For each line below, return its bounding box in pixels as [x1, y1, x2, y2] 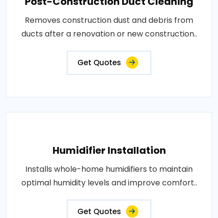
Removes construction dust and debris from [25, 15, 193, 26]
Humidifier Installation [52, 144, 166, 157]
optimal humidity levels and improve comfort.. [21, 177, 197, 188]
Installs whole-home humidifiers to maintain [25, 163, 193, 175]
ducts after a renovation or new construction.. [21, 28, 197, 39]
